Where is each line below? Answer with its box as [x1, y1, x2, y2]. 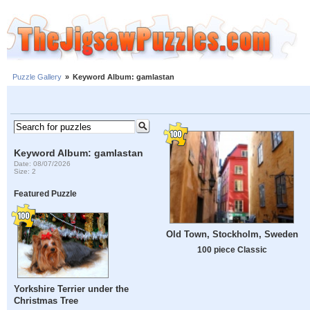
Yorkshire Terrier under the [14, 284, 129, 295]
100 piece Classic [197, 245, 267, 255]
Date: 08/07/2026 [14, 159, 71, 167]
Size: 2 [14, 167, 37, 175]
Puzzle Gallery [12, 73, 62, 82]
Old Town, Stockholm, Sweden [165, 229, 298, 240]
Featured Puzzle [14, 189, 77, 199]
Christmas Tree [14, 295, 79, 307]
